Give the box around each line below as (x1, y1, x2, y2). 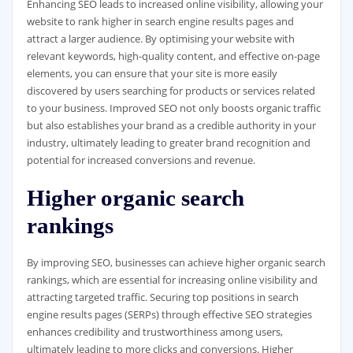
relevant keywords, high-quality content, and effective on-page (26, 48, 320, 63)
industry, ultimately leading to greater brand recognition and (26, 135, 310, 150)
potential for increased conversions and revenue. (26, 152, 255, 167)
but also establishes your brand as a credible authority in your (26, 117, 316, 132)
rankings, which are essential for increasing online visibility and (26, 273, 318, 288)
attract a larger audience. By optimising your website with (26, 31, 295, 46)
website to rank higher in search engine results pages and (26, 13, 294, 28)
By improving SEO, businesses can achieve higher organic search (26, 255, 325, 270)
